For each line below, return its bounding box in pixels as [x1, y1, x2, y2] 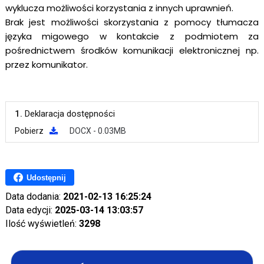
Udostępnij [26, 173, 66, 182]
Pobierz [14, 126, 44, 136]
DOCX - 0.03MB [69, 126, 126, 136]
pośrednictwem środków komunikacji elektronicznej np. [5, 44, 259, 57]
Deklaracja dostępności [24, 108, 115, 119]
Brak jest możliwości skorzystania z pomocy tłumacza [5, 16, 259, 28]
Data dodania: [5, 191, 63, 202]
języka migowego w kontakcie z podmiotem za [5, 30, 259, 42]
